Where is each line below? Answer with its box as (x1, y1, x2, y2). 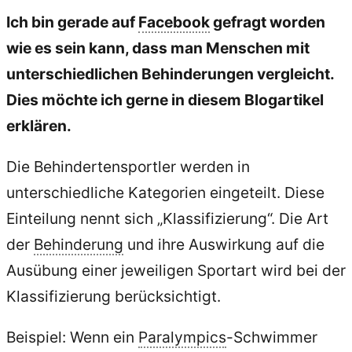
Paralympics (138, 328, 226, 347)
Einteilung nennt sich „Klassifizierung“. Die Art (6, 209, 328, 229)
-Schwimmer (226, 328, 317, 347)
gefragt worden (210, 13, 325, 32)
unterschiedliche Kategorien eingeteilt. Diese (6, 183, 324, 203)
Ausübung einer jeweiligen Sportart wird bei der (6, 261, 346, 280)
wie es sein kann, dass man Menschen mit (6, 38, 310, 58)
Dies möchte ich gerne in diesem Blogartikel (6, 90, 324, 110)
